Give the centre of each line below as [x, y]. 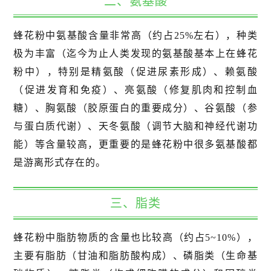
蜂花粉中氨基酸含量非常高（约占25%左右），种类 [135, 36]
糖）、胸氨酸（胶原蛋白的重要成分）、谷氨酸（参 [135, 108]
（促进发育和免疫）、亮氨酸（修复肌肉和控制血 [135, 90]
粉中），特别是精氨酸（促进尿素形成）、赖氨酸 [135, 72]
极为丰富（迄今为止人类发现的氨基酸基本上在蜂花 [135, 54]
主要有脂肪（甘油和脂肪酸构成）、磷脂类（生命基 [135, 256]
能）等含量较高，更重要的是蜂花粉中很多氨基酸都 [135, 145]
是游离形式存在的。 [60, 163]
